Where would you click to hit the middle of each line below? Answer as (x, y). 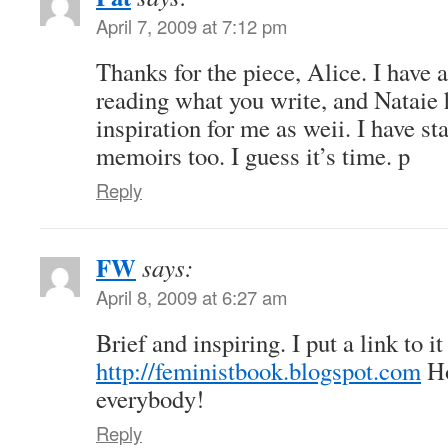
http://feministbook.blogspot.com (258, 370)
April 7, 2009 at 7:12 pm (191, 25)
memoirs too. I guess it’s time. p (253, 155)
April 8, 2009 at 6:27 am (191, 296)
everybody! (150, 398)
